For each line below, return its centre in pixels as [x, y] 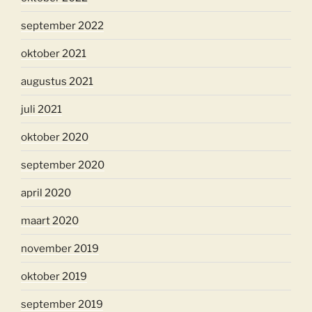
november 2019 [60, 248]
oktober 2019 [54, 276]
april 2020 [46, 193]
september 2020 [63, 165]
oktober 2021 [54, 53]
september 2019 [62, 304]
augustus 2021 [57, 81]
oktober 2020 [55, 137]
